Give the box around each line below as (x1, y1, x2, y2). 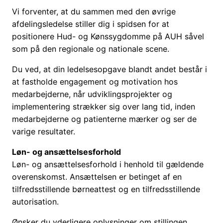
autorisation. (12, 197, 59, 207)
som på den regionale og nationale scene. (12, 44, 169, 54)
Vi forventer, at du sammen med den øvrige (12, 6, 176, 17)
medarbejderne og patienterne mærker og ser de (12, 114, 197, 124)
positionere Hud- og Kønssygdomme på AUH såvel (12, 31, 204, 42)
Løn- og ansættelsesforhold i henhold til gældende (12, 159, 204, 170)
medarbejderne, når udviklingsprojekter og (12, 89, 172, 100)
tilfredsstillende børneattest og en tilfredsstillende (12, 184, 200, 195)
